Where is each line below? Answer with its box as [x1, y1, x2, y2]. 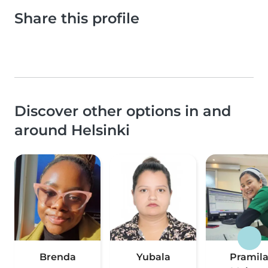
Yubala [136, 251, 170, 263]
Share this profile [14, 10, 139, 27]
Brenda [39, 251, 76, 263]
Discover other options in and [14, 102, 231, 120]
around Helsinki [14, 121, 130, 139]
